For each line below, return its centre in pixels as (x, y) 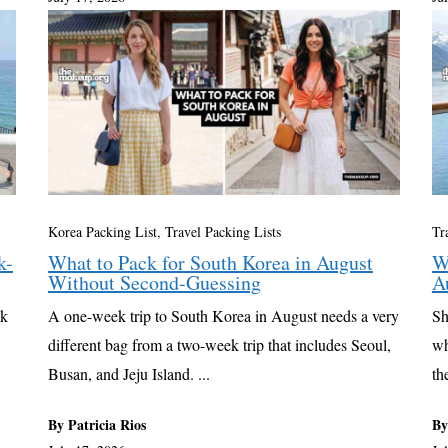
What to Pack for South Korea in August (210, 263)
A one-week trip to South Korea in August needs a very (223, 316)
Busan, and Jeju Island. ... (128, 374)
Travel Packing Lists (222, 232)
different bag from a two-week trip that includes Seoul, (219, 345)
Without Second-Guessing (154, 283)
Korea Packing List (102, 232)
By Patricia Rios (96, 425)
